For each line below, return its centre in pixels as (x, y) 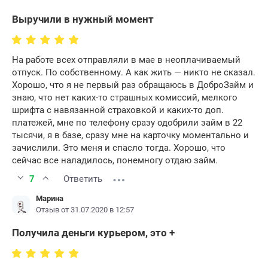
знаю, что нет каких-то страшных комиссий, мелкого (125, 98)
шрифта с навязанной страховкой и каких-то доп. (118, 110)
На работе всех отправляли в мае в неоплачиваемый (126, 60)
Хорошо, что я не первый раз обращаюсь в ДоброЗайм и (133, 85)
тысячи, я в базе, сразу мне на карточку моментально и (130, 135)
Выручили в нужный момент (83, 19)
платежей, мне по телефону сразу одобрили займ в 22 (127, 123)
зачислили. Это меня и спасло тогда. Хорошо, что (119, 148)
